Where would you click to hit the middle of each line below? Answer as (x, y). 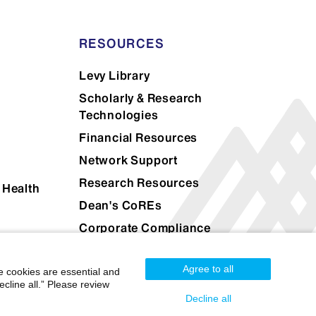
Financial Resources (138, 137)
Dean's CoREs (120, 205)
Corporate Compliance (145, 227)
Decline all (208, 298)
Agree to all (208, 269)
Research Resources (139, 182)
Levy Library (114, 75)
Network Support (128, 160)
